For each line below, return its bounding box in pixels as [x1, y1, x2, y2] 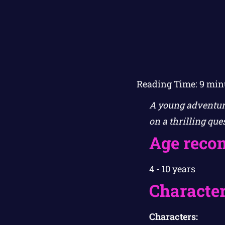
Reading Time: [136, 78, 199, 90]
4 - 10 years [149, 163, 195, 175]
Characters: [149, 210, 198, 223]
